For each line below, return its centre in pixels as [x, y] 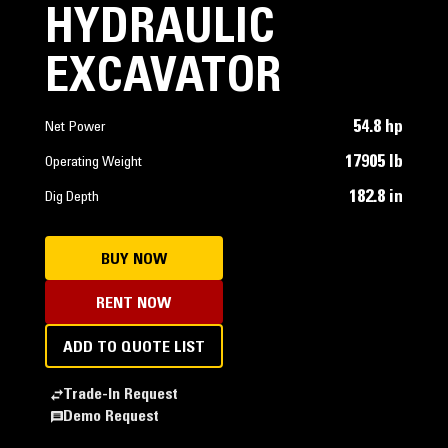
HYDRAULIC [159, 31]
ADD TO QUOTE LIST [133, 348]
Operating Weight [93, 163]
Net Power [74, 128]
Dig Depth [71, 198]
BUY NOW [133, 260]
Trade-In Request [120, 395]
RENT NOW [134, 304]
